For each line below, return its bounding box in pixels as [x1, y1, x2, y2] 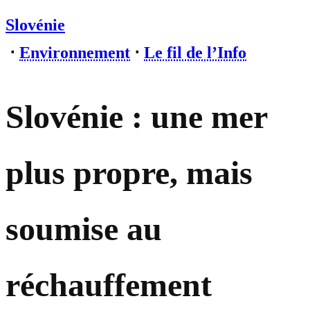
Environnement [19, 44, 130, 62]
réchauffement [6, 266, 212, 304]
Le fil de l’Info [144, 44, 246, 62]
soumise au [6, 210, 162, 248]
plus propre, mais [6, 154, 253, 192]
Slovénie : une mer [6, 98, 267, 136]
